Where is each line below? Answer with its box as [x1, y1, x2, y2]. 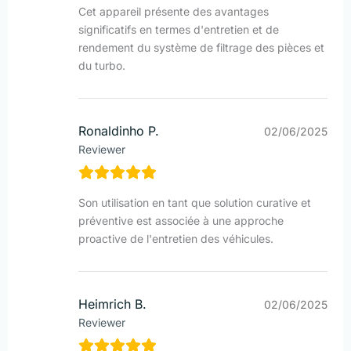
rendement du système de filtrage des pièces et [78, 41, 324, 55]
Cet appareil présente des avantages [78, 5, 269, 19]
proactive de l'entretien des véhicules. [78, 232, 273, 246]
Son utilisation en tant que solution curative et [78, 196, 311, 210]
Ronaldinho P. [78, 123, 159, 139]
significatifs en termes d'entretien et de [78, 23, 279, 37]
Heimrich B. [78, 296, 147, 313]
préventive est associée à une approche [78, 214, 284, 228]
